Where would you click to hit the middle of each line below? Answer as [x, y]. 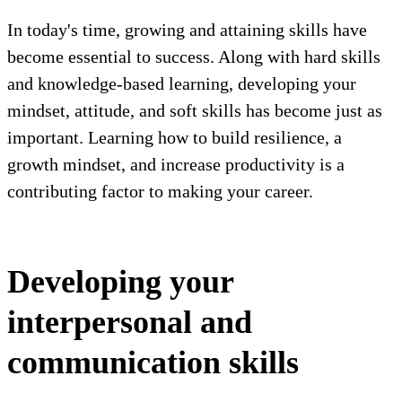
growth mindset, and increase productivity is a [176, 164]
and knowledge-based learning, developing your [182, 83]
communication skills [153, 363]
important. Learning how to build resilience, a [175, 137]
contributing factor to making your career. [160, 191]
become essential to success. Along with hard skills [194, 57]
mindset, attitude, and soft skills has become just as [195, 110]
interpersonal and [130, 322]
